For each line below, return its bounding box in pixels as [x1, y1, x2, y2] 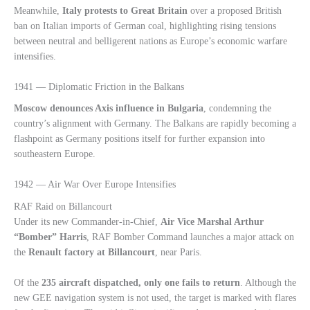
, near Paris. [155, 246, 202, 257]
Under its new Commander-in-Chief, [14, 216, 161, 227]
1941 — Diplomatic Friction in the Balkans [14, 81, 184, 92]
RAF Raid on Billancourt [14, 201, 112, 212]
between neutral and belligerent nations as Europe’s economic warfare [14, 36, 287, 47]
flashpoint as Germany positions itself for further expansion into [14, 134, 265, 145]
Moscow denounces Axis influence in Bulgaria [14, 103, 203, 114]
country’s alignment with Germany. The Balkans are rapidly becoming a [14, 118, 296, 129]
